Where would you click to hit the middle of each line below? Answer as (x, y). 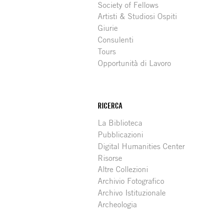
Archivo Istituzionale (132, 193)
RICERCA (110, 106)
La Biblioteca (120, 123)
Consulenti (116, 40)
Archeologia (118, 204)
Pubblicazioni (121, 135)
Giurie (108, 28)
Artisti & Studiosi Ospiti (138, 17)
